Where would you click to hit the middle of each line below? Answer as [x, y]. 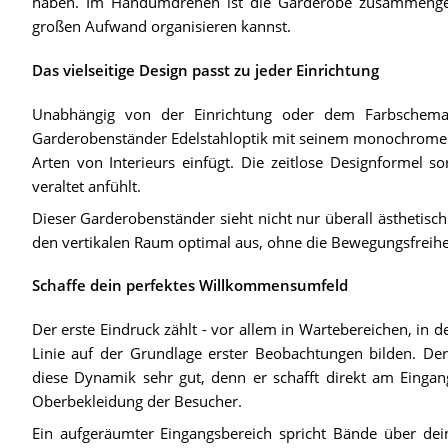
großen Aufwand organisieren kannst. [161, 25]
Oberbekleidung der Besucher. [136, 401]
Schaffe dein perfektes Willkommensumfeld [189, 285]
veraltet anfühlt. [86, 185]
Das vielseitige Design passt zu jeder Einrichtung [205, 69]
